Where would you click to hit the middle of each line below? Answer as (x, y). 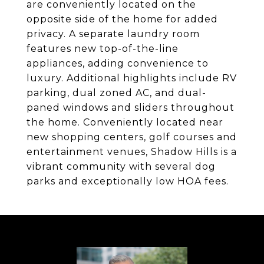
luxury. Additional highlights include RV (132, 78)
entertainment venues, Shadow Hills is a (132, 152)
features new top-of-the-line (103, 49)
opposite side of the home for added (122, 19)
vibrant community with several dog (121, 166)
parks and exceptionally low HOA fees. (128, 181)
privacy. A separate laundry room (113, 34)
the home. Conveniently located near (125, 122)
